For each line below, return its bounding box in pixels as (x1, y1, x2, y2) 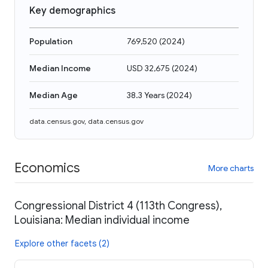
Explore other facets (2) (15, 237, 109, 249)
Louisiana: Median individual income (14, 213, 190, 227)
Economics (14, 159, 80, 176)
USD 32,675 (127, 63, 170, 74)
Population (29, 36, 72, 47)
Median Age (29, 90, 78, 100)
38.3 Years (127, 90, 165, 100)
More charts (208, 162, 254, 173)
